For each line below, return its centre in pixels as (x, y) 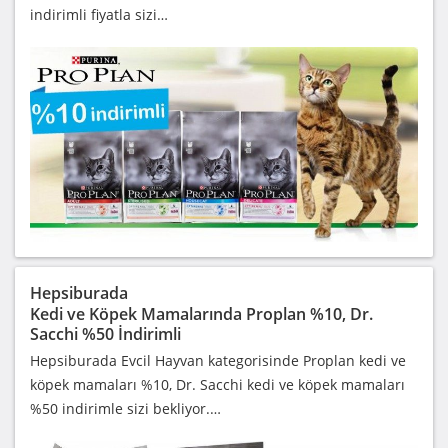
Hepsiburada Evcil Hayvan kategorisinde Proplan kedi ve (218, 360)
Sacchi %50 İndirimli (105, 333)
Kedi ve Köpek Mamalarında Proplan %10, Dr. (201, 313)
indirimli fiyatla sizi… (99, 14)
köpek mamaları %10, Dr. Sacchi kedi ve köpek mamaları (217, 384)
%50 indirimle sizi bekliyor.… (125, 408)
